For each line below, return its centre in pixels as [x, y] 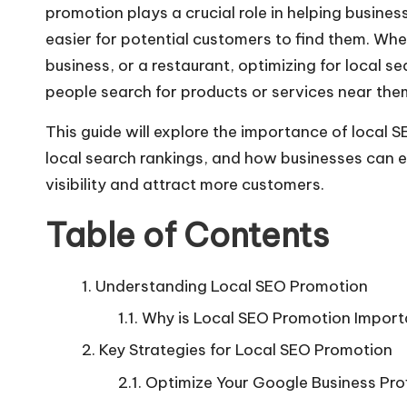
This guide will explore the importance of [199, 131]
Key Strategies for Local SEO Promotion [246, 350]
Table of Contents [187, 235]
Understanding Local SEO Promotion [232, 286]
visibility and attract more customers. [185, 184]
